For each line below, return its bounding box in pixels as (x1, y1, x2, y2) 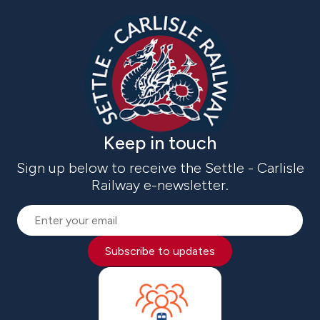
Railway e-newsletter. (91, 176, 229, 194)
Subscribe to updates (105, 244, 215, 259)
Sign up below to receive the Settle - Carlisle (16, 159, 304, 177)
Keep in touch (104, 132, 216, 154)
